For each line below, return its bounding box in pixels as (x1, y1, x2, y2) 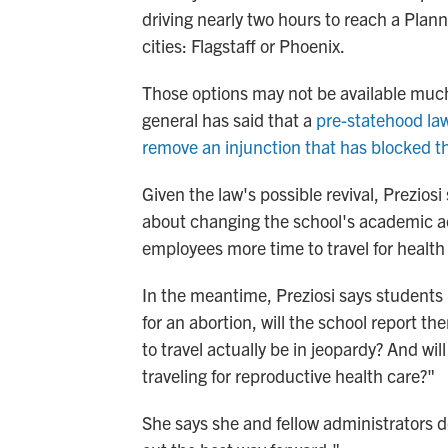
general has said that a (142, 108, 316, 132)
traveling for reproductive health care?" (142, 364, 435, 388)
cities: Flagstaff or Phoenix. (142, 34, 345, 58)
